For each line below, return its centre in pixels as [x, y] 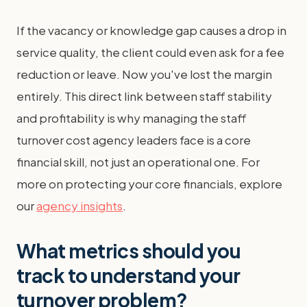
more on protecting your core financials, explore [149, 184]
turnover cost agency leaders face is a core [134, 140]
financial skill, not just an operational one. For [138, 162]
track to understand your [128, 275]
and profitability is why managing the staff [132, 118]
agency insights [79, 206]
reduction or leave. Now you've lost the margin [144, 74]
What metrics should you [129, 250]
